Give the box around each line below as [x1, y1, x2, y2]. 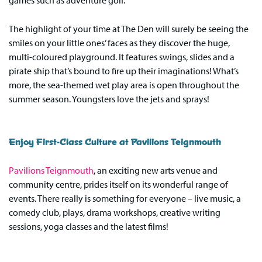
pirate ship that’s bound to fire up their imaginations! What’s [9, 65, 239, 77]
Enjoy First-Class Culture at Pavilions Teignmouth [9, 135, 221, 148]
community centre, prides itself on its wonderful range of [9, 178, 228, 191]
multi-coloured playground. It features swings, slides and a [9, 51, 235, 63]
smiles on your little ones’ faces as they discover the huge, [9, 37, 230, 49]
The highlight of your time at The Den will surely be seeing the [9, 23, 249, 35]
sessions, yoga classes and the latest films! [9, 220, 168, 233]
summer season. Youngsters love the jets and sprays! [9, 93, 209, 105]
